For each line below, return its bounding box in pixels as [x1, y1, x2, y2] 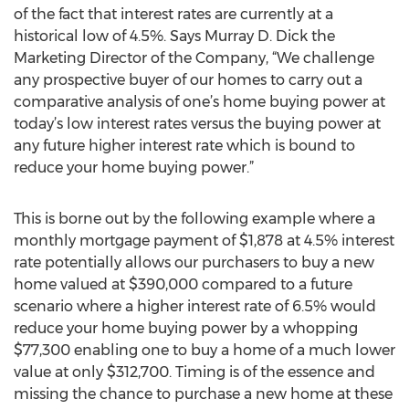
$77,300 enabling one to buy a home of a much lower [14, 341, 395, 359]
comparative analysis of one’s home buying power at [14, 93, 385, 110]
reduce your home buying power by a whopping [14, 320, 358, 337]
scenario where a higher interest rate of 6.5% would [14, 298, 376, 315]
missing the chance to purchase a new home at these [14, 385, 393, 403]
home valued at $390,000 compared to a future [14, 276, 352, 293]
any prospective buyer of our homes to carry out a [14, 71, 362, 89]
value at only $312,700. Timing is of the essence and [14, 363, 375, 381]
